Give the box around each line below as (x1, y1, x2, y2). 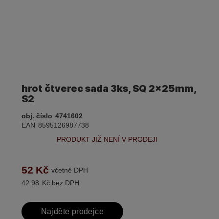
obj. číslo (21, 112, 52, 120)
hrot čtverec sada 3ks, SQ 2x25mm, (21, 83, 196, 95)
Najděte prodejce (41, 207, 104, 216)
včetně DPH (51, 166, 88, 175)
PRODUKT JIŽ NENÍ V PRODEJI (56, 135, 157, 144)
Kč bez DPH (42, 179, 79, 187)
